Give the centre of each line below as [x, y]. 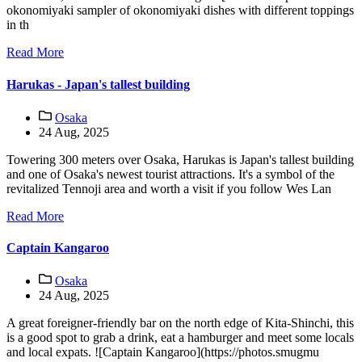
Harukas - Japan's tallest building [98, 84]
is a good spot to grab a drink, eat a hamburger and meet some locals [180, 338]
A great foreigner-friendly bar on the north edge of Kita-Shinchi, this [180, 323]
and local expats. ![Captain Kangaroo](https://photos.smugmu [163, 352]
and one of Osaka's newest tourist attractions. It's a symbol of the [170, 174]
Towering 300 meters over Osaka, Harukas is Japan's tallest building [180, 159]
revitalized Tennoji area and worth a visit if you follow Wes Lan [169, 188]
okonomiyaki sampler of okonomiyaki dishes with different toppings [180, 11]
